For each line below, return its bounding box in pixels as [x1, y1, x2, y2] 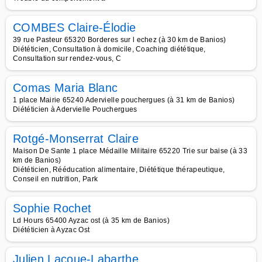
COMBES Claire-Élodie [13, 21, 136, 34]
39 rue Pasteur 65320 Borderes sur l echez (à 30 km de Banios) [13, 36, 226, 44]
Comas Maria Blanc [13, 81, 118, 94]
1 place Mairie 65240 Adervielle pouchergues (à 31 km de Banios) [13, 96, 235, 104]
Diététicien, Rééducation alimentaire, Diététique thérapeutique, [13, 166, 225, 174]
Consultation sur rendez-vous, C [13, 54, 121, 63]
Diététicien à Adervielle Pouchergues [13, 105, 137, 113]
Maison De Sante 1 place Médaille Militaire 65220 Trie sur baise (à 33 [13, 147, 248, 155]
